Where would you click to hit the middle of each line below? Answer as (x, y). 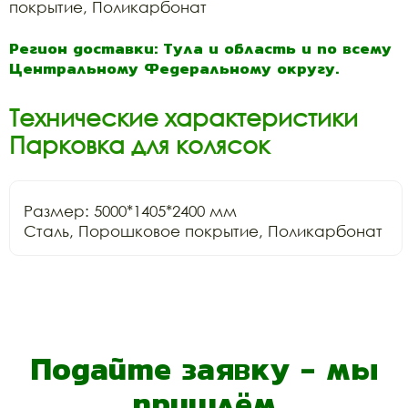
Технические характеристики (184, 117)
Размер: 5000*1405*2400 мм (130, 210)
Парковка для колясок (139, 144)
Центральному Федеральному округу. (174, 68)
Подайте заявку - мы (204, 368)
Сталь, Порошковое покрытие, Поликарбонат (203, 230)
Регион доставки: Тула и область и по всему (200, 48)
